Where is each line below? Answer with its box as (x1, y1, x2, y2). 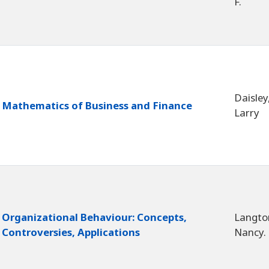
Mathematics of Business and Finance (2, 98, 192, 113)
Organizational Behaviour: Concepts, (2, 210, 187, 225)
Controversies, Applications (2, 225, 140, 240)
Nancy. (234, 225, 266, 240)
